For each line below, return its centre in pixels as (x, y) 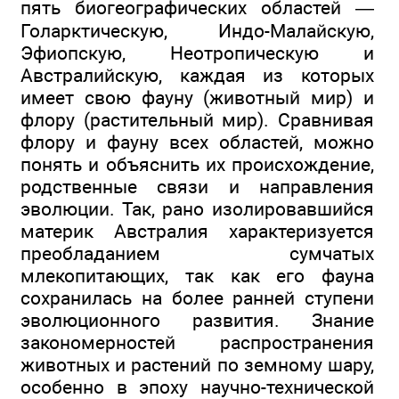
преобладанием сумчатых (197, 254)
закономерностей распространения (197, 343)
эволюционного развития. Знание (197, 321)
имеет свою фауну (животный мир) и (197, 98)
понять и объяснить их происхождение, (197, 165)
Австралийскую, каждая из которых (197, 76)
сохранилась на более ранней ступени (197, 298)
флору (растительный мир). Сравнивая (197, 120)
